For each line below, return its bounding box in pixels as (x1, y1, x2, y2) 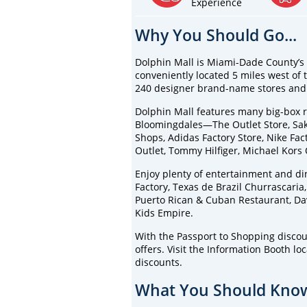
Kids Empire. (135, 206, 193, 219)
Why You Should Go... (135, 23, 297, 46)
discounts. (135, 255, 182, 269)
